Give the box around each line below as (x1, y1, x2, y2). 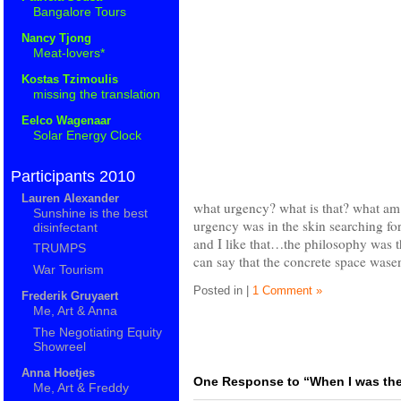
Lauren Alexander (21, 191, 119, 205)
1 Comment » (252, 284, 322, 298)
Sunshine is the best (33, 205, 149, 220)
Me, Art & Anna (33, 303, 118, 319)
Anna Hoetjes (21, 365, 95, 380)
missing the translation (33, 86, 161, 101)
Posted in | (193, 284, 252, 298)
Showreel (33, 338, 87, 354)
